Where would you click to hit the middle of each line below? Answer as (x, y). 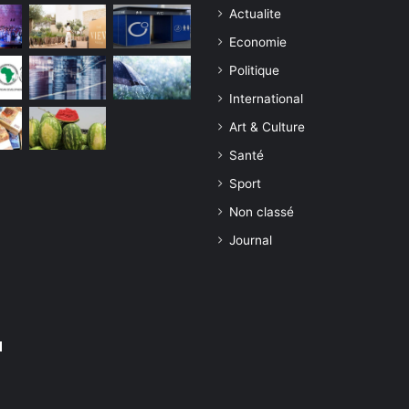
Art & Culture (267, 127)
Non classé (262, 212)
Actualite (255, 14)
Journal (251, 240)
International (266, 99)
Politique (254, 70)
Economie (258, 42)
